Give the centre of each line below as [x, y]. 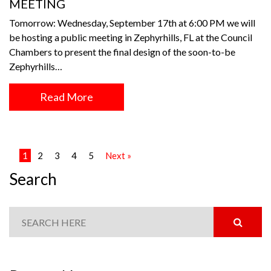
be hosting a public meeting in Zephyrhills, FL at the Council [131, 37]
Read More [67, 97]
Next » [118, 155]
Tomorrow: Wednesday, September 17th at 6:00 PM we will [132, 23]
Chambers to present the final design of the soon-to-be [122, 52]
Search [33, 179]
